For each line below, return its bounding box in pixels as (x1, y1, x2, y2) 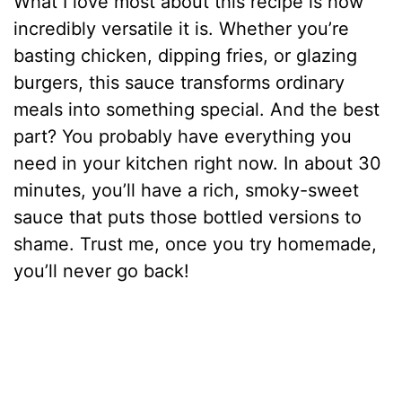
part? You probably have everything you (13, 125, 353, 147)
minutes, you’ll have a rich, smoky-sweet (13, 179, 360, 201)
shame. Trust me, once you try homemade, (13, 232, 378, 255)
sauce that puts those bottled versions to (13, 205, 363, 228)
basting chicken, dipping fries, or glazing (13, 44, 358, 66)
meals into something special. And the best (13, 98, 380, 120)
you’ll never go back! (13, 259, 190, 282)
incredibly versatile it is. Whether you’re (13, 17, 350, 39)
